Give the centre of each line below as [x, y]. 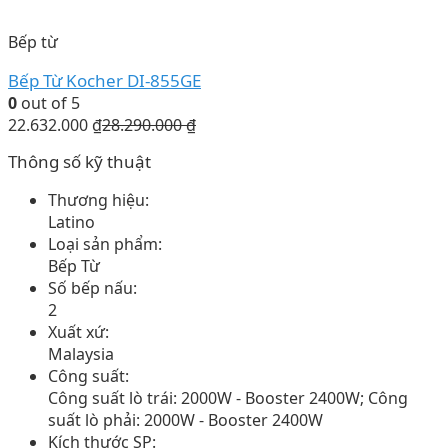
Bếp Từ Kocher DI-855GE [104, 80]
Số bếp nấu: [92, 288]
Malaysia [81, 354]
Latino [71, 222]
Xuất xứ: [78, 332]
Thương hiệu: [98, 200]
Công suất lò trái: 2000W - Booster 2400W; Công [228, 398]
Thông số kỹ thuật [79, 162]
